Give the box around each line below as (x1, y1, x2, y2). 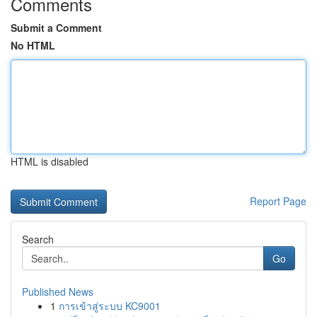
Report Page (250, 194, 306, 208)
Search (22, 232, 54, 246)
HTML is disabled (11, 154, 88, 168)
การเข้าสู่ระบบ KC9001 (59, 299, 161, 313)
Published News (22, 284, 93, 299)
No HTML (11, 38, 55, 52)
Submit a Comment (11, 21, 102, 35)
